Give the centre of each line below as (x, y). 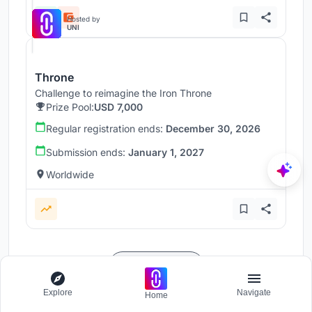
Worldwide (70, 174)
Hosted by (84, 18)
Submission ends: (87, 152)
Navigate (254, 292)
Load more (164, 265)
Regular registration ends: (106, 128)
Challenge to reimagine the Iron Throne (123, 93)
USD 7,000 (118, 107)
